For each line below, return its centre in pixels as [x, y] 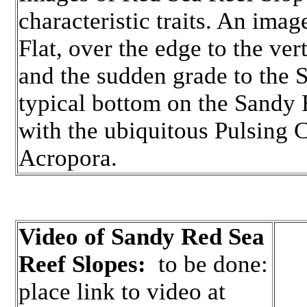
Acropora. [71, 158]
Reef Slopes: [82, 265]
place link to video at [122, 292]
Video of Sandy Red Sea [142, 237]
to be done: [207, 265]
